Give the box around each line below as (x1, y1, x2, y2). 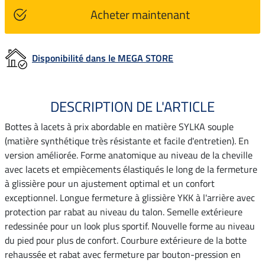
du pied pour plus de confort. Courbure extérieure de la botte (5, 232, 247, 247)
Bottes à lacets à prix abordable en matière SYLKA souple (5, 119, 234, 134)
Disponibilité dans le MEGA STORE (32, 50, 173, 65)
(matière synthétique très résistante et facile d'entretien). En (5, 133, 249, 148)
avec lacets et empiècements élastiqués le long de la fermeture (5, 161, 257, 176)
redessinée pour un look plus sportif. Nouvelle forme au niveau (5, 218, 255, 233)
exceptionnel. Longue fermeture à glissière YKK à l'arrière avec (5, 190, 255, 205)
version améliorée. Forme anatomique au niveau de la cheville (5, 147, 253, 162)
